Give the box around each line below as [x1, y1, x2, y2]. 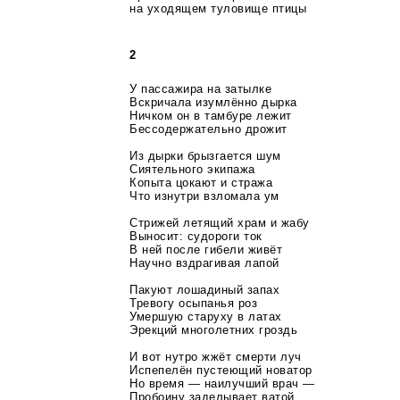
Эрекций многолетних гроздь [129, 322, 298, 337]
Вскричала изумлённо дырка [129, 95, 297, 109]
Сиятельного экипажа [129, 162, 255, 176]
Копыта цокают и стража [129, 175, 273, 189]
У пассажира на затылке [129, 81, 272, 96]
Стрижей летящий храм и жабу [129, 215, 310, 229]
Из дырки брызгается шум [129, 148, 281, 162]
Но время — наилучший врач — [129, 376, 315, 390]
